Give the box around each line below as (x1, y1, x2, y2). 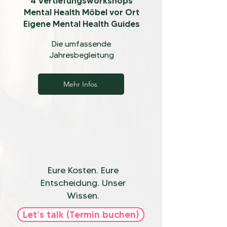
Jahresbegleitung (49, 50, 114, 60)
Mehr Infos (63, 80, 97, 89)
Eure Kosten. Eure (48, 165, 119, 176)
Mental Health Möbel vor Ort (23, 7, 139, 17)
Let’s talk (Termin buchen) (22, 209, 139, 220)
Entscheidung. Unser (41, 177, 126, 188)
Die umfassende (52, 39, 111, 49)
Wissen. (67, 190, 99, 201)
